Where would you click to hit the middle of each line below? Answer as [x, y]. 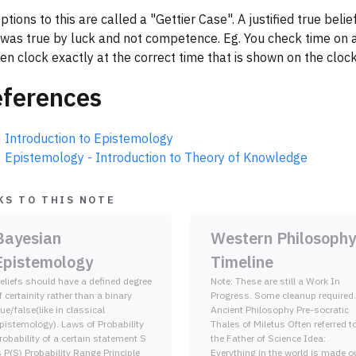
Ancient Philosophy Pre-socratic [280, 310]
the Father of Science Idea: [268, 339]
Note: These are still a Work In [275, 281]
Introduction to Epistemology [89, 139]
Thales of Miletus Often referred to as [249, 324]
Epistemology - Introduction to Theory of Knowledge [156, 158]
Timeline [242, 262]
